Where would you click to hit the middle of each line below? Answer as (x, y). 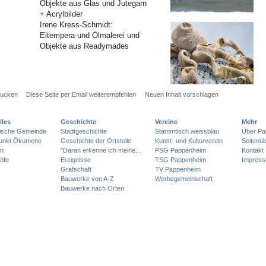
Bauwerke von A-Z (87, 178)
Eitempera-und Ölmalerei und (90, 36)
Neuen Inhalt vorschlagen (182, 94)
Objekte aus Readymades (85, 46)
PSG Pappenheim (181, 150)
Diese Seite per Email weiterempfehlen (81, 94)
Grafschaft (76, 169)
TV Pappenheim (178, 169)
